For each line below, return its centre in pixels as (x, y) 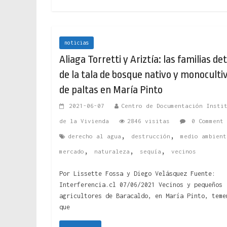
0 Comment (206, 121)
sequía (150, 151)
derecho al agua (94, 136)
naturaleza (112, 151)
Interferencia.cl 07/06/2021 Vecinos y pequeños (141, 184)
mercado (72, 151)
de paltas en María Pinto (111, 89)
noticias (77, 42)
